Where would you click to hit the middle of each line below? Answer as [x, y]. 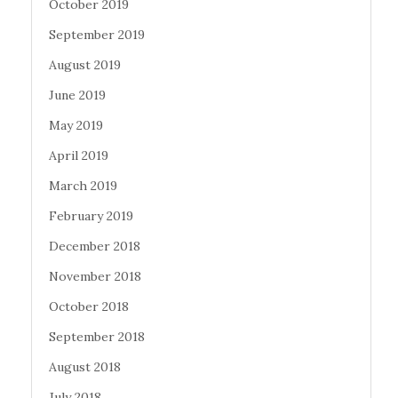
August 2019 [85, 65]
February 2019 [91, 216]
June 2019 [77, 96]
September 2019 [97, 35]
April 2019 [79, 156]
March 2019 [83, 186]
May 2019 [76, 126]
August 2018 [85, 367]
